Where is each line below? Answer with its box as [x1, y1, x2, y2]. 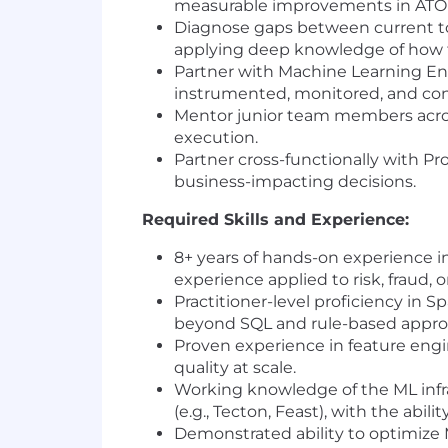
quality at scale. [174, 358, 296, 378]
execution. [174, 128, 258, 148]
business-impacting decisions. [174, 172, 416, 192]
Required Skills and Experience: [142, 210, 409, 230]
